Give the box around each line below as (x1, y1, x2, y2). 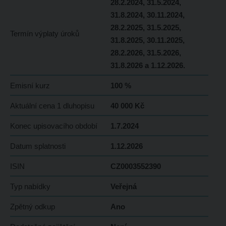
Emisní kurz (10, 81, 50, 90)
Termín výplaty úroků (10, 29, 79, 38)
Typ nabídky (10, 182, 50, 191)
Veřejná (110, 182, 137, 191)
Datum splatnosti (10, 142, 66, 151)
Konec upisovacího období (10, 122, 97, 131)
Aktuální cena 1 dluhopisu (10, 101, 94, 110)
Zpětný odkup (10, 202, 55, 211)
